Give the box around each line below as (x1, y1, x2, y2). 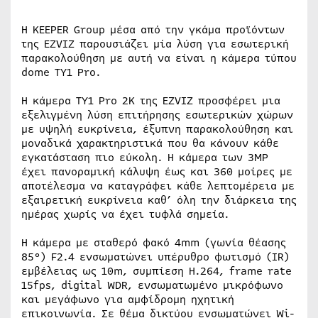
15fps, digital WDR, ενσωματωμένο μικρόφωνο (21, 278, 283, 293)
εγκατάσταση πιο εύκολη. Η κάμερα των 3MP (21, 150, 268, 165)
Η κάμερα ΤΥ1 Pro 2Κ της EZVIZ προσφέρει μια (21, 93, 280, 109)
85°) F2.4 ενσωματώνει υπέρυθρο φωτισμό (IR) (21, 249, 290, 265)
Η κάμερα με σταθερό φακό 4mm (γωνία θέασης (21, 235, 286, 251)
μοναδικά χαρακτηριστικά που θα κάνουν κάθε (21, 136, 279, 151)
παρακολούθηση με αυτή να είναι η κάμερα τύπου (21, 50, 297, 66)
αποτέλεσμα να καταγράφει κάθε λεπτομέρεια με (21, 178, 295, 194)
